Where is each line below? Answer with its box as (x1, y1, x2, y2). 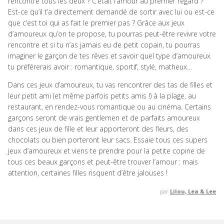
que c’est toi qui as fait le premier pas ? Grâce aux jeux (8, 17, 184, 27)
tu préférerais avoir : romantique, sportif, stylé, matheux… (8, 61, 192, 71)
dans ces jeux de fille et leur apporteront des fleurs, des (8, 123, 188, 133)
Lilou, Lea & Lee (170, 187, 216, 195)
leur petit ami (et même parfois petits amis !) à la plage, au (8, 90, 196, 100)
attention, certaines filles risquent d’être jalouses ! (8, 167, 167, 177)
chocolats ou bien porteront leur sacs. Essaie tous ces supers (8, 134, 207, 144)
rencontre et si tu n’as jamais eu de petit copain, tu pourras (8, 39, 200, 49)
